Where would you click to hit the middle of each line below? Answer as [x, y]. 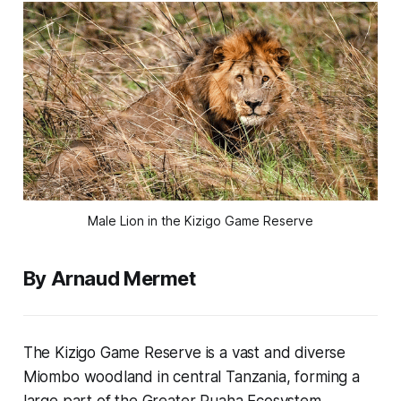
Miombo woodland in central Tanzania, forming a [191, 376]
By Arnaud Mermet [109, 278]
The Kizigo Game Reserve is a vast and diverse [184, 352]
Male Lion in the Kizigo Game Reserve [200, 220]
